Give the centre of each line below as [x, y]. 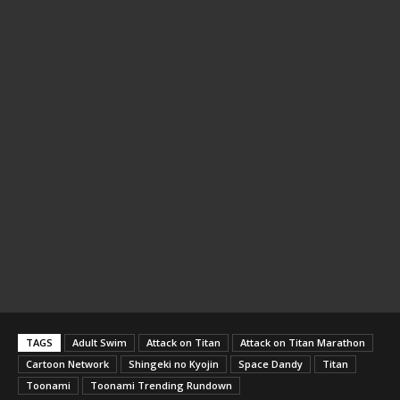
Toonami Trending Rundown [161, 385]
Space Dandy [271, 363]
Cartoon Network [67, 363]
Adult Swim [100, 342]
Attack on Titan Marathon [303, 342]
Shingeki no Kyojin [174, 363]
